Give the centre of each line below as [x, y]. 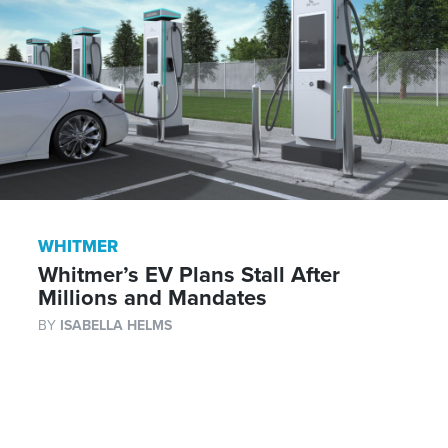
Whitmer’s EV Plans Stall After [188, 275]
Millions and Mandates [152, 298]
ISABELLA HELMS [115, 326]
